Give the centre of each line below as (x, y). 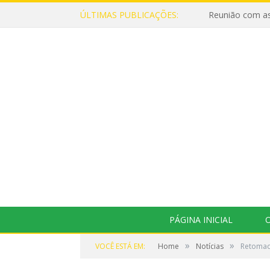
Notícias (210, 246)
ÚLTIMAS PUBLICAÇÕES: (129, 15)
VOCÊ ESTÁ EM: (120, 246)
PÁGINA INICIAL (201, 220)
